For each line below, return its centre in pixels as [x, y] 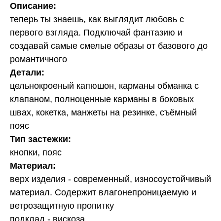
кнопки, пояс [36, 152]
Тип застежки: [40, 139]
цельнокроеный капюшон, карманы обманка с [104, 86]
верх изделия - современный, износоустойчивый [110, 179]
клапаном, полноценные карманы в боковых [102, 99]
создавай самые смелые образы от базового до [109, 46]
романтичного [38, 59]
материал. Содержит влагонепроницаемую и [103, 192]
